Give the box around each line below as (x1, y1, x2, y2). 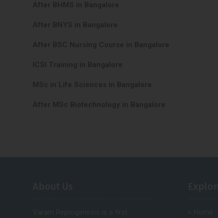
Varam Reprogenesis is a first (33, 208, 128, 217)
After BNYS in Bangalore (33, 20, 118, 29)
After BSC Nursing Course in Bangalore (33, 40, 170, 49)
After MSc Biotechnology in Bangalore (33, 100, 166, 109)
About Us (33, 181, 73, 193)
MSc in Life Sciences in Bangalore (33, 80, 152, 89)
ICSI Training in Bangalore (33, 60, 123, 69)
